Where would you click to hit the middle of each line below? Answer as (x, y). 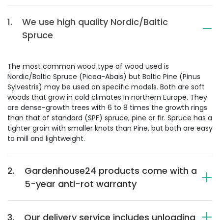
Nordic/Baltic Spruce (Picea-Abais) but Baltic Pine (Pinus (104, 76)
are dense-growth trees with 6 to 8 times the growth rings (107, 107)
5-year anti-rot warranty (81, 184)
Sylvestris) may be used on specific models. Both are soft (106, 87)
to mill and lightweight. (46, 138)
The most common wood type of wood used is (88, 66)
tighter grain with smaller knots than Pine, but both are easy (110, 128)
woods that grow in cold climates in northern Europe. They (107, 97)
